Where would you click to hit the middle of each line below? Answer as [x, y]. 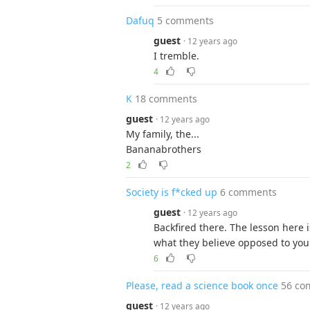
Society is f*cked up [172, 192]
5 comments [185, 20]
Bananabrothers [164, 149]
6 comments [248, 192]
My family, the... [163, 134]
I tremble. [176, 56]
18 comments [166, 99]
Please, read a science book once [202, 285]
